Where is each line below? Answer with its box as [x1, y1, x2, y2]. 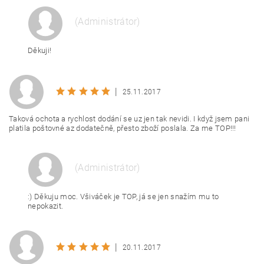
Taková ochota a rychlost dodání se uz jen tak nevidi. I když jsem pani [9, 114, 250, 123]
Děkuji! [28, 46, 52, 55]
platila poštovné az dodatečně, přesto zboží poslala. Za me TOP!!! [9, 124, 236, 133]
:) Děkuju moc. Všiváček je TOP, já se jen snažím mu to [28, 192, 219, 201]
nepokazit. [28, 202, 64, 210]
